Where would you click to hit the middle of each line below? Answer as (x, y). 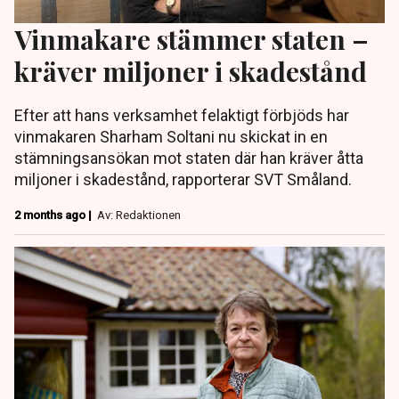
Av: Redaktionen (139, 216)
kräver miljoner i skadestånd (191, 71)
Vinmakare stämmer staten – (191, 39)
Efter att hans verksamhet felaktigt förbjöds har (182, 116)
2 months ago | (54, 216)
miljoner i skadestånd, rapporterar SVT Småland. (183, 180)
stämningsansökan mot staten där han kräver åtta (189, 159)
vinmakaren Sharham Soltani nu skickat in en (171, 137)
